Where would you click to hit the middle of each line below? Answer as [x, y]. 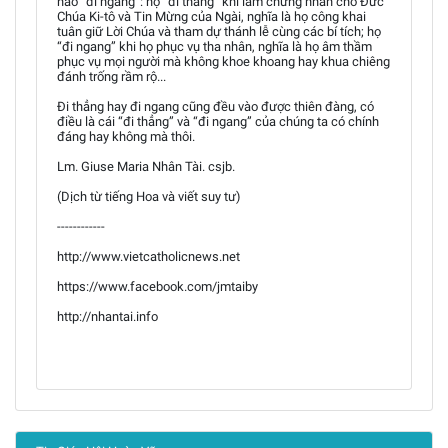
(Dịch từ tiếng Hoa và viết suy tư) [149, 196]
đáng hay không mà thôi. [126, 136]
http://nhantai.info [107, 316]
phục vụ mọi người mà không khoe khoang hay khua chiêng [223, 61]
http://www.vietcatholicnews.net [148, 256]
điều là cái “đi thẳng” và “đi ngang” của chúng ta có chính [218, 121]
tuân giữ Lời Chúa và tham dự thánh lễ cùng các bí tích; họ [219, 31]
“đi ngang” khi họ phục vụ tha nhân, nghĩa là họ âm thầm [214, 46]
